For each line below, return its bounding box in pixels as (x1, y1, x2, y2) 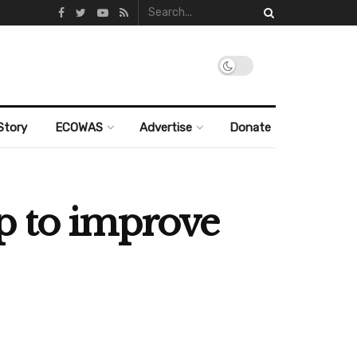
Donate (229, 120, 271, 135)
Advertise (139, 120, 193, 135)
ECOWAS (54, 120, 103, 135)
